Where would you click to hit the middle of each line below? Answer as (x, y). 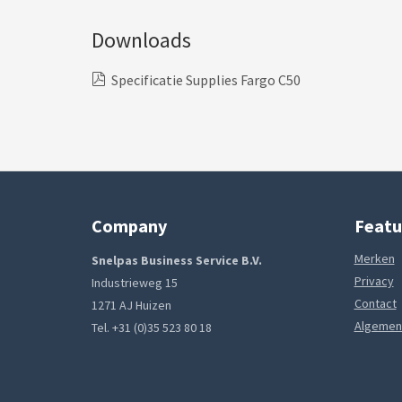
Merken (374, 258)
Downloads (141, 40)
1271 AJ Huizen (131, 305)
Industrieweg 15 (135, 283)
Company (129, 226)
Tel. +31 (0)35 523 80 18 (152, 328)
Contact (375, 303)
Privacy (374, 281)
